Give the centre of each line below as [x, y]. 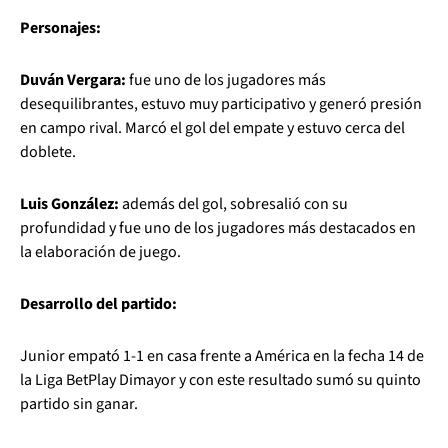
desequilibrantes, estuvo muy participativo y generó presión [221, 104]
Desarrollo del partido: [98, 304]
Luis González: [69, 204]
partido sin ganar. [79, 404]
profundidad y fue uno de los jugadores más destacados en [218, 228]
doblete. [48, 152]
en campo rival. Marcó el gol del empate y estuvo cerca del [212, 128]
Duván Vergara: [74, 80]
